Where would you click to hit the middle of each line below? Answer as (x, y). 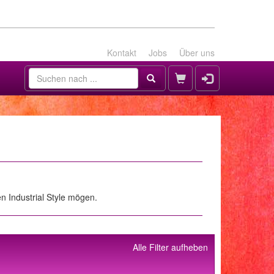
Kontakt (122, 53)
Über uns (197, 53)
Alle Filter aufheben (170, 247)
